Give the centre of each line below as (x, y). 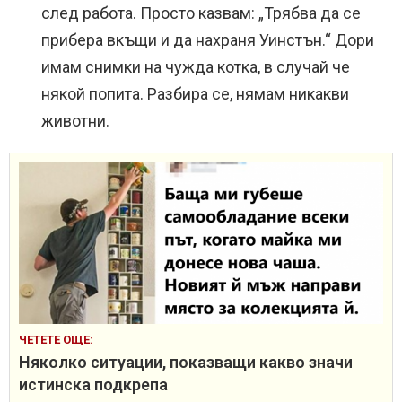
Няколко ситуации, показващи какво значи (186, 363)
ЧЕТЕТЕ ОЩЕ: (56, 340)
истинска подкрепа (93, 385)
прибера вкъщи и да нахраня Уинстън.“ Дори (208, 40)
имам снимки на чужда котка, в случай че (196, 67)
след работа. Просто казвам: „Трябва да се (201, 13)
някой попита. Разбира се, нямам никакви (195, 94)
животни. (75, 121)
